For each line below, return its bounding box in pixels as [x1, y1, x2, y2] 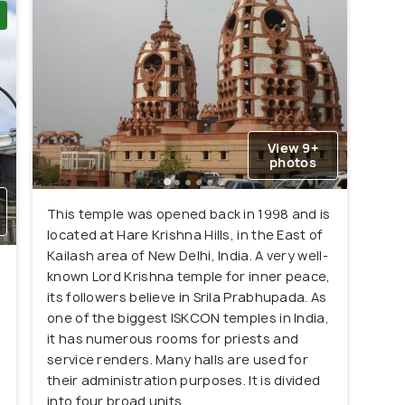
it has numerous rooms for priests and [47, 330, 299, 348]
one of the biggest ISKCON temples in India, [47, 309, 329, 327]
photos [269, 154, 316, 172]
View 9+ [267, 139, 319, 157]
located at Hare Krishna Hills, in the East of [47, 226, 324, 244]
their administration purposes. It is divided [47, 372, 321, 390]
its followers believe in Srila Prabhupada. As [47, 288, 327, 306]
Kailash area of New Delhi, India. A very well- [47, 247, 328, 265]
